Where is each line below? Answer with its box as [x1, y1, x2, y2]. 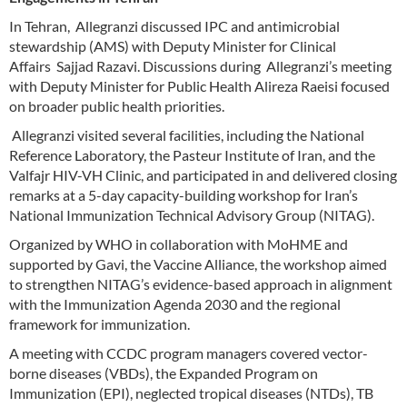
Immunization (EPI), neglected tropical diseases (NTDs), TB [9, 383, 373, 402]
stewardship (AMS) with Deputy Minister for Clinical [9, 36, 336, 55]
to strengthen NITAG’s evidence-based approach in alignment [9, 274, 392, 293]
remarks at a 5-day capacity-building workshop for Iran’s [9, 185, 358, 203]
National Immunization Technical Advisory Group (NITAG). [9, 205, 374, 223]
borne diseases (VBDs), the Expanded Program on [9, 363, 318, 382]
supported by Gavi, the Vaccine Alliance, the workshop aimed [9, 254, 387, 273]
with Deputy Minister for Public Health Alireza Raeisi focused [9, 76, 390, 94]
